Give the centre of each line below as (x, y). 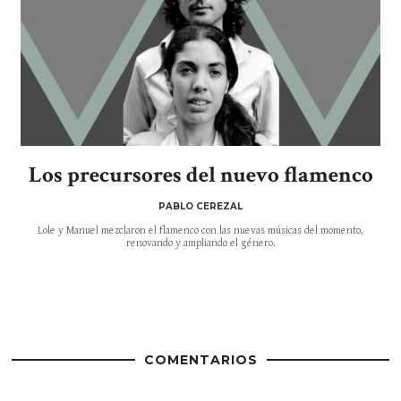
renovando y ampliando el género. (200, 243)
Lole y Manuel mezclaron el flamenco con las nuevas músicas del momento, (200, 231)
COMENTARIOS (200, 359)
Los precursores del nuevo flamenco (200, 175)
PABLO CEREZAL (200, 207)
